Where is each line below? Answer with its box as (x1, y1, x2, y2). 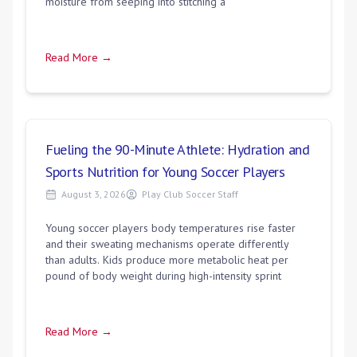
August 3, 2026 (61, 188, 126, 200)
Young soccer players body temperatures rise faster (45, 221, 296, 235)
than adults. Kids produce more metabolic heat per (45, 253, 288, 267)
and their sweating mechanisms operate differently (45, 237, 289, 251)
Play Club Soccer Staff (142, 188, 238, 200)
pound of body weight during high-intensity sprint (45, 269, 281, 283)
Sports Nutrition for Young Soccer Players (45, 163, 285, 181)
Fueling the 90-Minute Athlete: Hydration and (45, 140, 310, 159)
